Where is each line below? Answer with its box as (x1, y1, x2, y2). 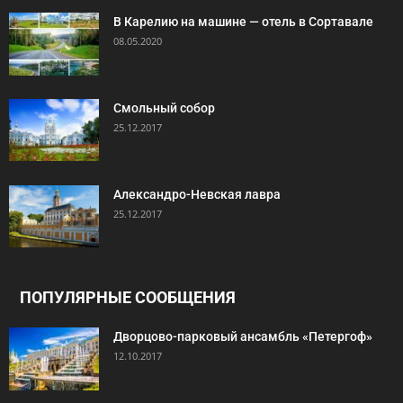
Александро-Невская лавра (113, 186, 281, 201)
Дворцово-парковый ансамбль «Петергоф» (113, 328, 372, 344)
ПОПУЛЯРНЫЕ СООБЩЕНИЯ (20, 287, 236, 307)
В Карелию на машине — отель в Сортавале (113, 13, 373, 29)
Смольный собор (113, 100, 215, 115)
